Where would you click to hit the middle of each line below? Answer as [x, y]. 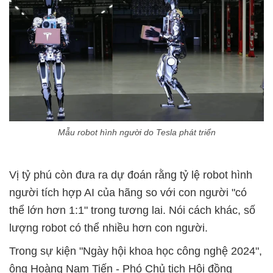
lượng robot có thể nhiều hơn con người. [110, 228]
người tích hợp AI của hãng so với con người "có [128, 192]
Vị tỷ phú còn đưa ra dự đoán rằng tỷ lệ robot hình [131, 175]
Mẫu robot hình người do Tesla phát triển [136, 132]
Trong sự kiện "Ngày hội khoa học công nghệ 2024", [136, 251]
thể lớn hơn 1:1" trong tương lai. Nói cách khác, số [132, 210]
